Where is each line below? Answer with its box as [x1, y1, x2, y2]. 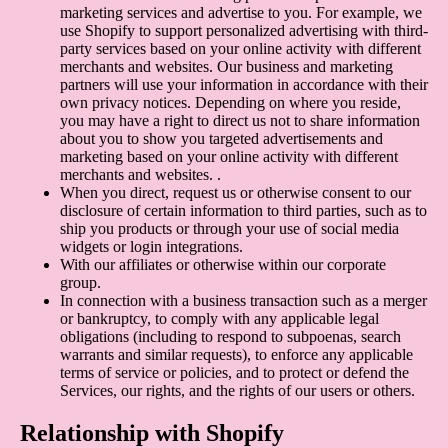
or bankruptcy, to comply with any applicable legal [60, 310, 379, 328]
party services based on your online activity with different [60, 40, 421, 58]
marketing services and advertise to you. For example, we [60, 4, 422, 22]
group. [60, 274, 101, 292]
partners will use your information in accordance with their [60, 76, 428, 94]
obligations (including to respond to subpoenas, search [60, 328, 401, 346]
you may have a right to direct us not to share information [60, 112, 420, 130]
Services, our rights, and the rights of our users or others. [60, 382, 415, 400]
